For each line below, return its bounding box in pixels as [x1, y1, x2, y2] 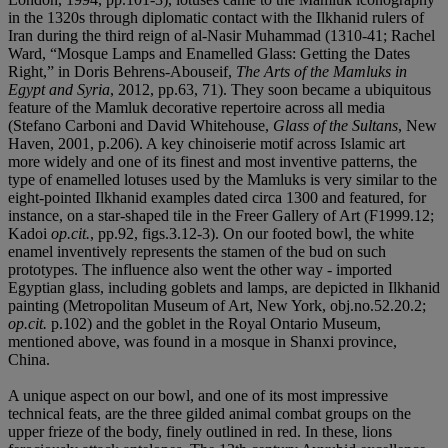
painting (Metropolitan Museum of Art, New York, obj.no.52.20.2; [8, 296, 426, 314]
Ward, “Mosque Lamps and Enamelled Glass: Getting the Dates [8, 44, 410, 62]
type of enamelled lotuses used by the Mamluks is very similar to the [8, 170, 437, 188]
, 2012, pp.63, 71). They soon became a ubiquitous [110, 80, 431, 98]
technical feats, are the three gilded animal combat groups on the [8, 404, 411, 422]
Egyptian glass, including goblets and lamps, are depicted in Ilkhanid [8, 278, 440, 296]
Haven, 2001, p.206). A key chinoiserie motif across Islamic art [8, 134, 405, 152]
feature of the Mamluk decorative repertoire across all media [8, 98, 385, 116]
